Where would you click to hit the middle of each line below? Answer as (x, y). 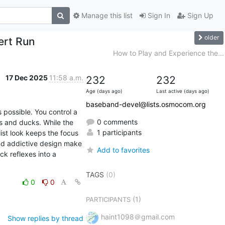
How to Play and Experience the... (168, 53)
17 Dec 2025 (27, 77)
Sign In (158, 16)
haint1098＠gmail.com (138, 216)
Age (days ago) (104, 91)
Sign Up (199, 16)
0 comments (116, 122)
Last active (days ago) (183, 91)
